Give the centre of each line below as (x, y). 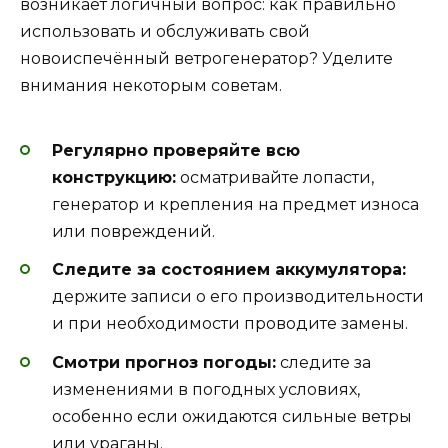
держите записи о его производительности (238, 297)
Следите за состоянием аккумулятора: (229, 270)
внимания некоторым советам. (151, 85)
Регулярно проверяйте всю (176, 151)
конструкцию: (114, 178)
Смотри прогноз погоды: (164, 362)
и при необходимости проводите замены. (230, 324)
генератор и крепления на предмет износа (235, 205)
